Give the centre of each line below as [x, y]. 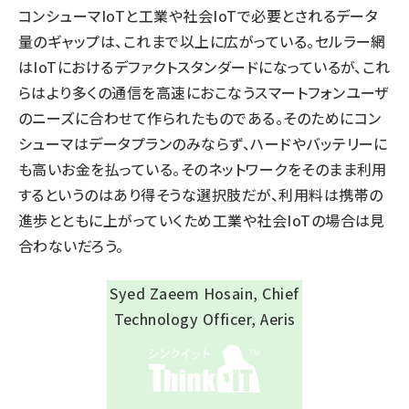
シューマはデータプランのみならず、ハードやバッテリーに [203, 143]
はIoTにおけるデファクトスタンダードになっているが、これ [204, 67]
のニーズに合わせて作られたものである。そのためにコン [200, 118]
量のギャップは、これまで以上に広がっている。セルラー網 [202, 41]
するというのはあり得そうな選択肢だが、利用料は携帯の [201, 194]
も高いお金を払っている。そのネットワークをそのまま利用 [203, 169]
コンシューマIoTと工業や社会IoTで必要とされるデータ [199, 16]
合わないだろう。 [71, 246]
